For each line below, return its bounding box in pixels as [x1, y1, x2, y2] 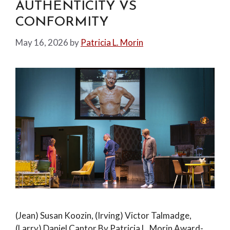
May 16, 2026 [15, 36, 68, 48]
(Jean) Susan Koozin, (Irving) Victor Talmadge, [15, 209, 191, 221]
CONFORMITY [15, 15, 108, 29]
